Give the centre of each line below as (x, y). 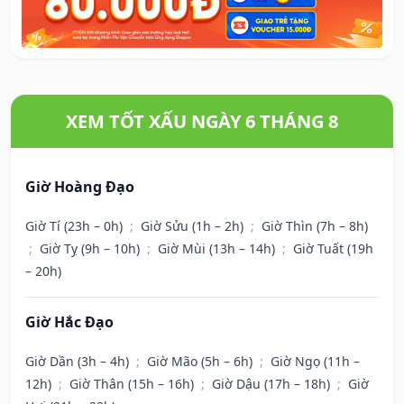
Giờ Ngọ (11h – (315, 362)
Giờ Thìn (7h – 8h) (315, 226)
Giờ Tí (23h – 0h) (76, 226)
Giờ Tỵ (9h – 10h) (92, 249)
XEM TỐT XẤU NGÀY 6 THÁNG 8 (202, 122)
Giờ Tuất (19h (333, 249)
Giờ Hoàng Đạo (80, 187)
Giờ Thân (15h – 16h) (133, 384)
